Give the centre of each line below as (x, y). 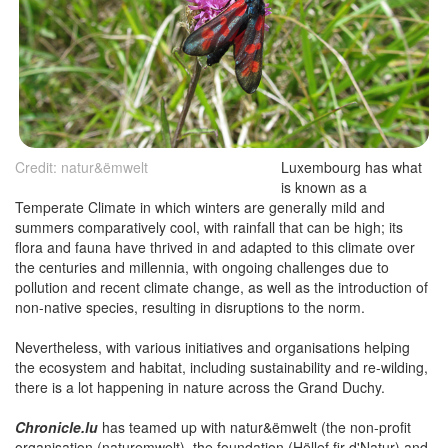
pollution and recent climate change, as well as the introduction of (221, 287)
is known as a (323, 187)
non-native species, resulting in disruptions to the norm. (190, 307)
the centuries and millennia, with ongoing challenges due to (202, 267)
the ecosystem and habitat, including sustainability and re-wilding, (221, 367)
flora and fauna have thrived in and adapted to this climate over (215, 247)
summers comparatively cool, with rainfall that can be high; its (209, 227)
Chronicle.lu (56, 427)
